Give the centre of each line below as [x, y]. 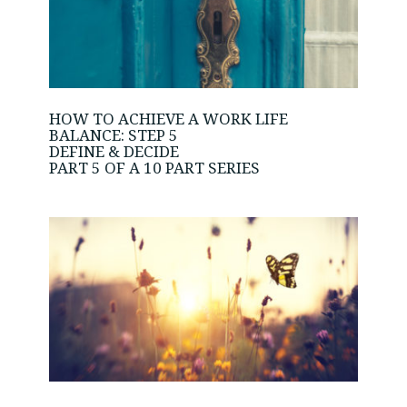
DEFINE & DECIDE [114, 151]
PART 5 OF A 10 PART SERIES [154, 168]
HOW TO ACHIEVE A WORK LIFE [169, 119]
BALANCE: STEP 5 [114, 135]
